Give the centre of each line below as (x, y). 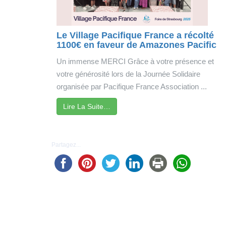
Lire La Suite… (87, 106)
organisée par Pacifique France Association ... (132, 87)
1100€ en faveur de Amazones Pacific (136, 45)
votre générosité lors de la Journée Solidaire (128, 74)
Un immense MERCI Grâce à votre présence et (135, 61)
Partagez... (66, 145)
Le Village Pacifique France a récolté (135, 35)
